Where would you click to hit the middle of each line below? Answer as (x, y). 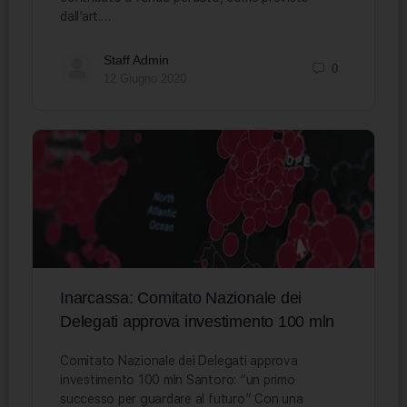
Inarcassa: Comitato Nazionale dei (181, 298)
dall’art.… (85, 16)
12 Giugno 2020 (145, 78)
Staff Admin (136, 60)
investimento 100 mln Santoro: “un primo (178, 379)
